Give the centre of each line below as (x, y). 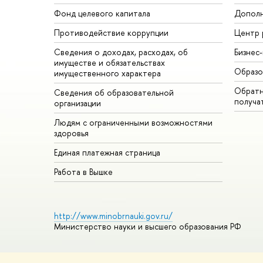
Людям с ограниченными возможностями (133, 123)
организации (77, 103)
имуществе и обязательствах (109, 63)
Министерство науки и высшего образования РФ (148, 227)
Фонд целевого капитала (102, 14)
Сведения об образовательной (114, 93)
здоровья (71, 133)
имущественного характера (107, 73)
